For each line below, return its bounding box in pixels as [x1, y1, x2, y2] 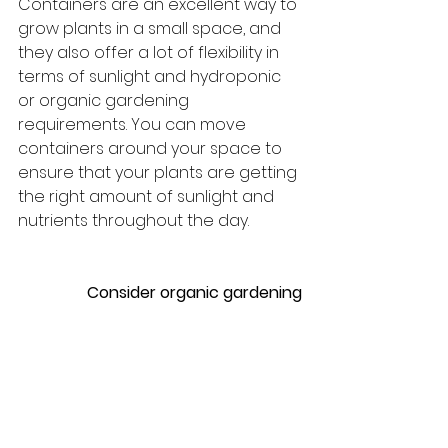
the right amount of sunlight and [18, 184, 278, 208]
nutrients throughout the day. [18, 208, 249, 232]
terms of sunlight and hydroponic [18, 64, 285, 88]
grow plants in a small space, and [18, 16, 285, 40]
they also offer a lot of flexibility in [18, 40, 283, 64]
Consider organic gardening [87, 280, 302, 304]
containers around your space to [18, 136, 286, 160]
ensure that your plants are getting [18, 160, 301, 184]
